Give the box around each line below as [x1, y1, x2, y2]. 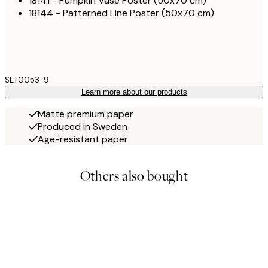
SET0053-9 [5, 74, 49, 85]
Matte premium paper [38, 107, 133, 120]
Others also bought [80, 166, 188, 185]
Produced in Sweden [38, 120, 127, 133]
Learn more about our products [81, 87, 187, 96]
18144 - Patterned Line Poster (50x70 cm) [29, 6, 214, 19]
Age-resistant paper [38, 132, 128, 145]
